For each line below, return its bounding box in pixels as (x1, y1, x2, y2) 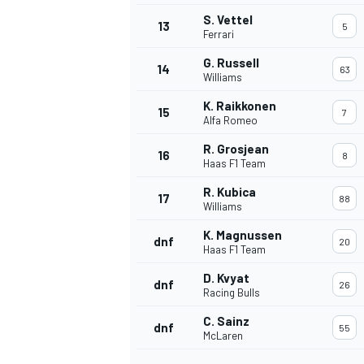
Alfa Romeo (203, 114, 258, 128)
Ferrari (203, 28, 234, 41)
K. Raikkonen (203, 98, 276, 114)
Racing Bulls (203, 286, 260, 300)
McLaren (203, 329, 243, 343)
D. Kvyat (203, 271, 249, 286)
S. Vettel (203, 12, 253, 28)
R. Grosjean (203, 141, 269, 157)
